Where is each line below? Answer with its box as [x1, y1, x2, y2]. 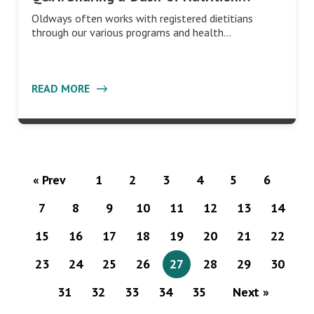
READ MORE [32, 81, 93, 95]
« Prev [32, 171, 66, 188]
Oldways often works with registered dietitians [32, 11, 253, 25]
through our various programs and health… [32, 25, 231, 39]
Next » [233, 283, 269, 300]
